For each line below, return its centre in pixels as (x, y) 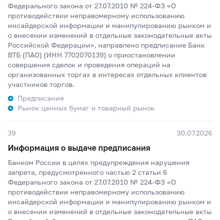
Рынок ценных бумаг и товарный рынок (86, 108)
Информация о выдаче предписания (79, 148)
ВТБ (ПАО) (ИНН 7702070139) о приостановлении (92, 55)
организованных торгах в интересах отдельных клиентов (107, 74)
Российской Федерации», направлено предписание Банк (106, 45)
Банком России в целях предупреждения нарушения (99, 162)
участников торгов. (41, 84)
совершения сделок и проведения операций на (89, 65)
